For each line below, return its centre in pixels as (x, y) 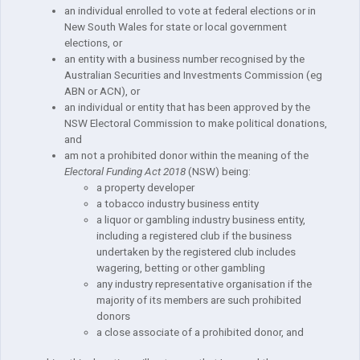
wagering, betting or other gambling (181, 268)
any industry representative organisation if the (204, 284)
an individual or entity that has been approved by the (187, 107)
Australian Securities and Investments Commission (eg (193, 75)
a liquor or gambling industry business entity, (201, 220)
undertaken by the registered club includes (196, 252)
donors (113, 316)
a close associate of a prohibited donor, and (200, 332)
